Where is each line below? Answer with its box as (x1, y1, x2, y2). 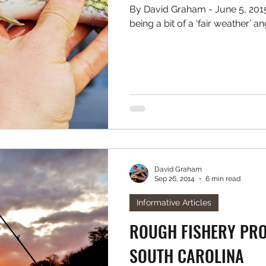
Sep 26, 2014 (154, 175, 195, 183)
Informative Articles (137, 197, 211, 207)
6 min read (205, 175, 240, 183)
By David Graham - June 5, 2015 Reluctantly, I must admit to (129, 4, 208, 15)
